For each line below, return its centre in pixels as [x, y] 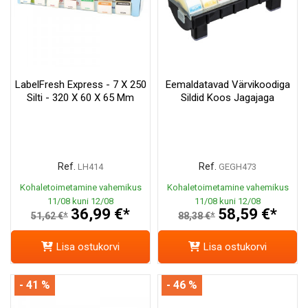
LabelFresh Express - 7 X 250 [80, 84]
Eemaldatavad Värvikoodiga [228, 84]
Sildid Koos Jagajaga [228, 97]
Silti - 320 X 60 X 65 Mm [80, 97]
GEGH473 [238, 166]
